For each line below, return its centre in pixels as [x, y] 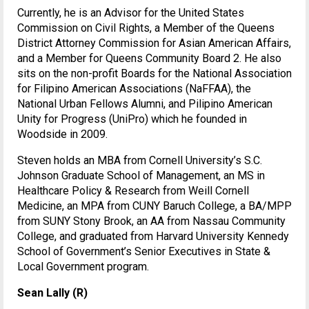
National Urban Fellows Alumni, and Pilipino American [145, 104]
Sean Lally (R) [52, 293]
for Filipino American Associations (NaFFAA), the [134, 89]
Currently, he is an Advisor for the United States [131, 13]
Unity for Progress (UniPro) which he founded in [132, 119]
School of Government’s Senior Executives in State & [144, 252]
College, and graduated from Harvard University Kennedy [153, 237]
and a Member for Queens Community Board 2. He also [149, 59]
